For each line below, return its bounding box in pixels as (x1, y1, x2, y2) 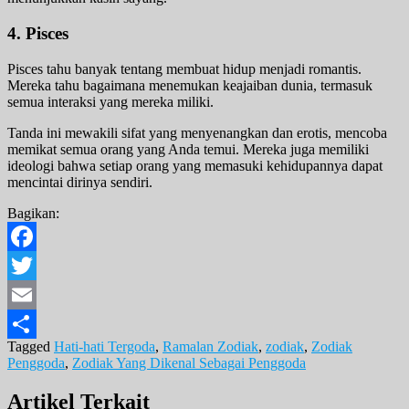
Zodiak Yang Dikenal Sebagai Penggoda (72, 354, 306, 371)
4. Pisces (7, 23, 68, 43)
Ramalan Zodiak (163, 338, 258, 354)
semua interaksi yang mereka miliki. (7, 93, 214, 110)
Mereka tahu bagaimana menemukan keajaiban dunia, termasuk (7, 77, 372, 93)
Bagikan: (7, 204, 59, 221)
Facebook (7, 257, 64, 273)
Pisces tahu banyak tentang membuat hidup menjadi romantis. (7, 60, 362, 77)
